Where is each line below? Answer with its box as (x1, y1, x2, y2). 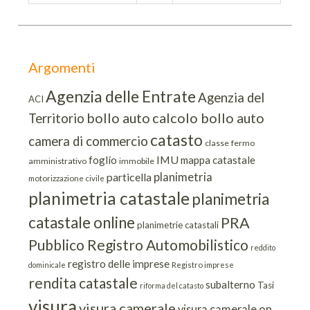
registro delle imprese (68, 257, 170, 270)
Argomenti (28, 58, 96, 75)
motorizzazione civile (28, 173, 105, 183)
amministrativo (28, 155, 87, 166)
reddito (250, 242, 276, 252)
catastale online (28, 212, 136, 232)
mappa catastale (181, 153, 256, 166)
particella (107, 170, 152, 183)
